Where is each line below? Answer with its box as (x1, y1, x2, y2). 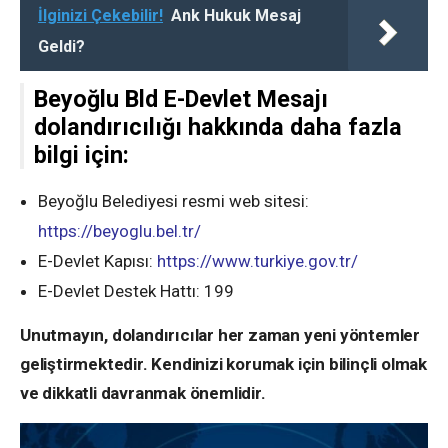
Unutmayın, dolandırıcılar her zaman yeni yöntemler (20, 325, 420, 346)
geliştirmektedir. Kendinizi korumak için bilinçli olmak (20, 354, 427, 375)
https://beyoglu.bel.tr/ (38, 221, 201, 242)
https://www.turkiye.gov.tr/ (157, 251, 358, 272)
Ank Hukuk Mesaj (171, 6, 301, 26)
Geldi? (38, 37, 85, 57)
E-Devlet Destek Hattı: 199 (38, 281, 234, 302)
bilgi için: (34, 141, 129, 170)
